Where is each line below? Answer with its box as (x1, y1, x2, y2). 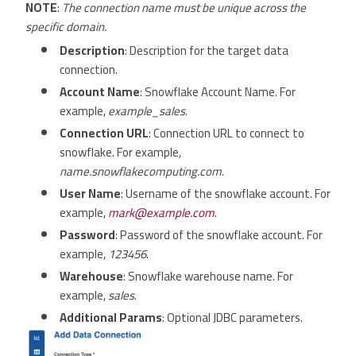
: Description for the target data (125, 38, 288, 62)
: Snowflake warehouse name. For (123, 264, 293, 288)
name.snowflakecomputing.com (60, 159, 222, 183)
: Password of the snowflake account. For (115, 222, 323, 246)
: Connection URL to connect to (149, 121, 304, 145)
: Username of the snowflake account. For (121, 181, 331, 205)
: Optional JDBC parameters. (162, 305, 303, 329)
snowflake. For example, (60, 140, 181, 164)
